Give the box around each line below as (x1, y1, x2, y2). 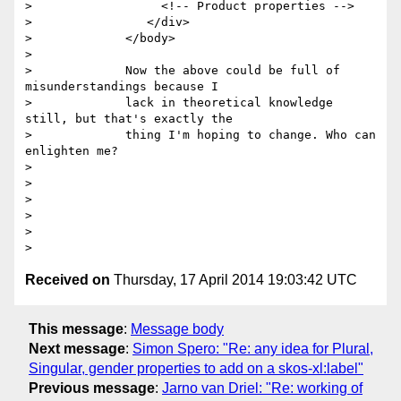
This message (29, 320, 124, 337)
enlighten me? (25, 144, 118, 158)
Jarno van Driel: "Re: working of (162, 380, 363, 396)
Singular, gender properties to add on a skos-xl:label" (29, 360, 363, 376)
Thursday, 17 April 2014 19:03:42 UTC (110, 272, 357, 288)
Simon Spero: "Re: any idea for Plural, (132, 340, 373, 356)
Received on (25, 272, 110, 288)
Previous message (29, 380, 155, 396)
